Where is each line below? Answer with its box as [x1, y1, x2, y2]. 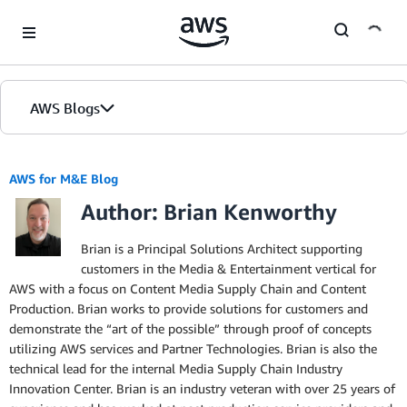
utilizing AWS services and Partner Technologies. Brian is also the [9, 341, 377, 356]
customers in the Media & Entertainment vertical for [81, 261, 376, 276]
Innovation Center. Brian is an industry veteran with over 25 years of [9, 381, 395, 396]
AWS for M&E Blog [9, 171, 118, 186]
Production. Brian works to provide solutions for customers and [9, 301, 368, 316]
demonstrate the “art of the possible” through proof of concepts [9, 321, 372, 336]
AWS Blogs [30, 99, 100, 117]
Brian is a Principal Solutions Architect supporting [81, 241, 362, 256]
